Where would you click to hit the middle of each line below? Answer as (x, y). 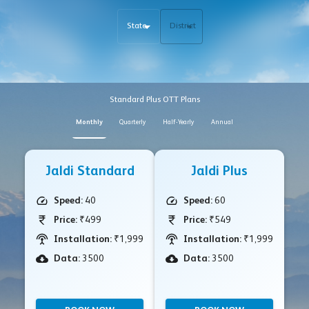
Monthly (89, 122)
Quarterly (133, 122)
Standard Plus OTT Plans (154, 100)
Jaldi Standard (90, 172)
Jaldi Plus (219, 172)
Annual (222, 122)
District (183, 26)
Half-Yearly (179, 122)
